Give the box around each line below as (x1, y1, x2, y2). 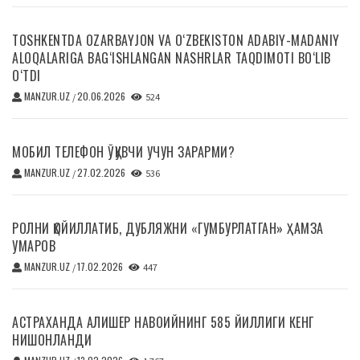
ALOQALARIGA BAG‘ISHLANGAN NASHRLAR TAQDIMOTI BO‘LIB (12, 47, 331, 67)
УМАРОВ (12, 235, 55, 256)
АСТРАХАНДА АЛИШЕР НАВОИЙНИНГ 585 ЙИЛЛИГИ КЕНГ (12, 312, 314, 332)
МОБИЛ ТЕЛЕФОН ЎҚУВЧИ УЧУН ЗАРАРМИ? (12, 141, 235, 162)
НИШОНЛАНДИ (12, 329, 92, 350)
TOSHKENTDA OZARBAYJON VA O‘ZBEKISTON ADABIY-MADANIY (12, 30, 340, 50)
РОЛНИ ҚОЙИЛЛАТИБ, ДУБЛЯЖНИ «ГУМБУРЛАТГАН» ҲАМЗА (12, 218, 324, 238)
